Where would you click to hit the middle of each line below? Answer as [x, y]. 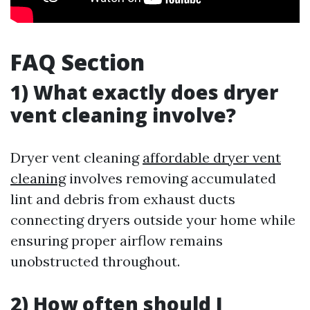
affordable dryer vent [212, 158]
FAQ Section [77, 62]
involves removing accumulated [171, 179]
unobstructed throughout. [95, 262]
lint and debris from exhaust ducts [123, 199]
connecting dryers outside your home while [153, 220]
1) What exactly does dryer [144, 92]
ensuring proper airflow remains [117, 241]
